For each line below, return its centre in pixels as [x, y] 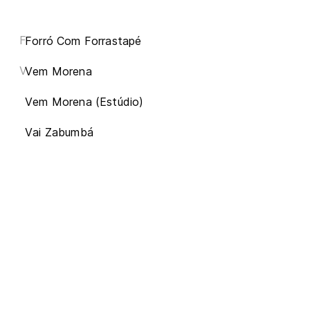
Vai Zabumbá [59, 132]
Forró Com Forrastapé [83, 41]
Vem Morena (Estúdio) [84, 102]
